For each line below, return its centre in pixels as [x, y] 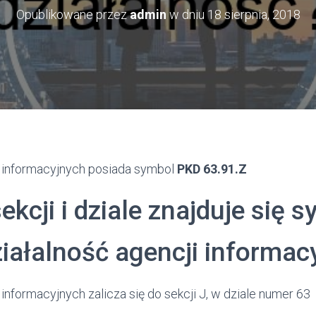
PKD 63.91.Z [212, 169]
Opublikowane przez [73, 14]
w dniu [187, 14]
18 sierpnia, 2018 [254, 14]
